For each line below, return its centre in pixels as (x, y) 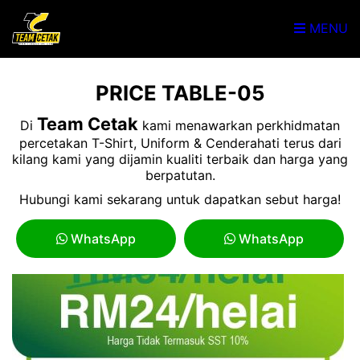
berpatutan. (180, 175)
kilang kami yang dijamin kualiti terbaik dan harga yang (180, 159)
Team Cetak (88, 124)
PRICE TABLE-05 (180, 93)
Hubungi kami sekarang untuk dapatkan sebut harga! (180, 199)
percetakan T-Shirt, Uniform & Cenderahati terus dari (180, 143)
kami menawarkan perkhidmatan (239, 125)
